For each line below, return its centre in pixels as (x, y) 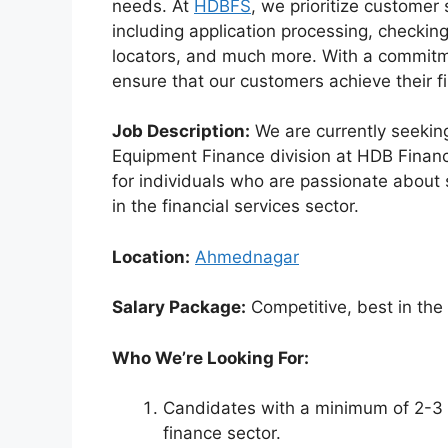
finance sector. (222, 433)
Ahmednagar (247, 256)
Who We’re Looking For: (210, 357)
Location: (151, 256)
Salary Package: (179, 307)
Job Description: (181, 131)
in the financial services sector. (235, 206)
